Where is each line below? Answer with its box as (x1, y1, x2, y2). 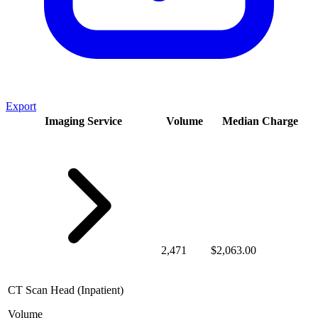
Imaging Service (44, 115, 122, 128)
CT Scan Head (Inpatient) (8, 284, 124, 297)
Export (6, 100, 36, 113)
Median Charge (221, 115, 298, 128)
